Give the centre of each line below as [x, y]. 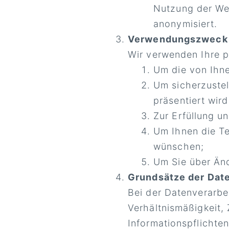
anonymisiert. [186, 24]
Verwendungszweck [178, 39]
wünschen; [179, 146]
